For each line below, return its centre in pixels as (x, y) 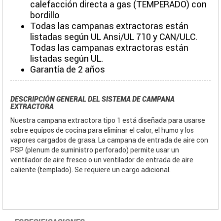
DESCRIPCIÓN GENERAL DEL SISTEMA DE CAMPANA (92, 99)
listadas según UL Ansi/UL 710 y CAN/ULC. (114, 37)
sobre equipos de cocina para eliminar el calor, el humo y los (102, 130)
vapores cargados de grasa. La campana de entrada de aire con (109, 140)
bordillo (45, 15)
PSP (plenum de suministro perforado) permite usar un (95, 150)
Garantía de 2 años (68, 69)
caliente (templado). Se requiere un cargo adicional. (91, 169)
